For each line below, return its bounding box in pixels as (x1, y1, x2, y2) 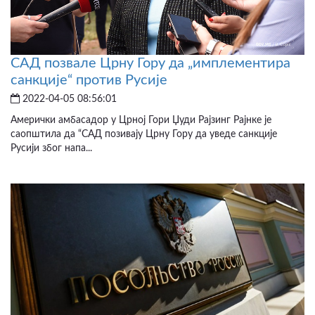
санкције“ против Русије (11, 72, 167, 87)
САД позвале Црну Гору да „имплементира (11, 56, 290, 70)
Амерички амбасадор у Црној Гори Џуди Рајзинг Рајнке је (11, 115, 271, 125)
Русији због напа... (11, 143, 92, 153)
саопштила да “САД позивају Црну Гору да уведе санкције (11, 129, 277, 139)
